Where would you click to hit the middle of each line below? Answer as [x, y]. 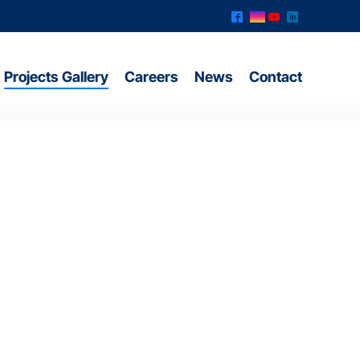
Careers [151, 77]
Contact [276, 77]
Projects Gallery [56, 77]
